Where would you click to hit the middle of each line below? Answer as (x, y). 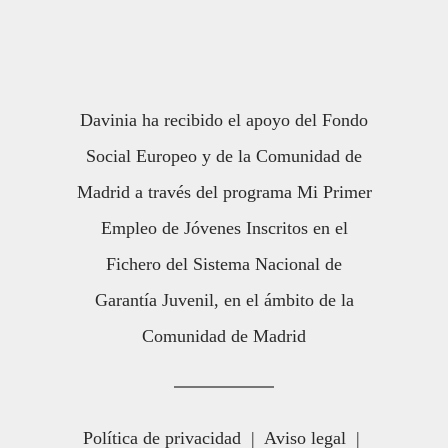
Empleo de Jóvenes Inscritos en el (224, 228)
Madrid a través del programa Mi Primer (224, 192)
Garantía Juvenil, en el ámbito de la (224, 300)
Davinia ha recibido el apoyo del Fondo (224, 120)
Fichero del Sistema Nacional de (224, 264)
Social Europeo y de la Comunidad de (224, 156)
